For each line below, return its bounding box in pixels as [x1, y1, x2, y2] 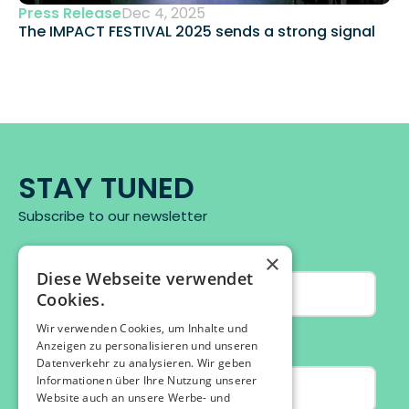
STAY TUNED [18, 167, 194, 209]
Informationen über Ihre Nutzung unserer [37, 372, 257, 388]
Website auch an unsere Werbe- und [37, 390, 230, 405]
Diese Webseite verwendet [37, 267, 254, 289]
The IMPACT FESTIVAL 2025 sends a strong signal [18, 21, 379, 43]
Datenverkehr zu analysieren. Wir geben [37, 355, 252, 371]
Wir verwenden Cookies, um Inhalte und [37, 320, 248, 336]
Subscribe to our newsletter [18, 206, 207, 226]
